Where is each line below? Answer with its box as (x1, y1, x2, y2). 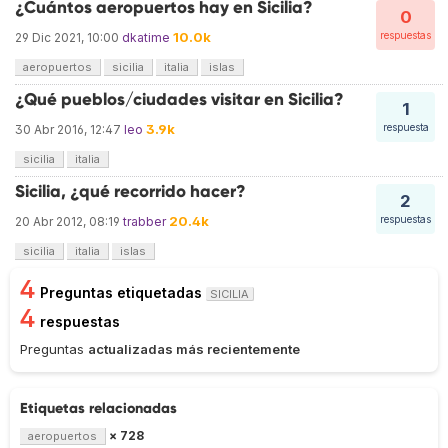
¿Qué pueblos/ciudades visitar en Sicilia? (15, 89, 344, 111)
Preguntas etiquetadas (40, 284, 206, 302)
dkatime (122, 30, 170, 46)
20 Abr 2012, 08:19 (15, 214, 120, 230)
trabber (123, 214, 166, 230)
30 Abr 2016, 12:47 (15, 122, 121, 138)
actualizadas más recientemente (88, 341, 300, 358)
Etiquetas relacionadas (20, 399, 177, 418)
